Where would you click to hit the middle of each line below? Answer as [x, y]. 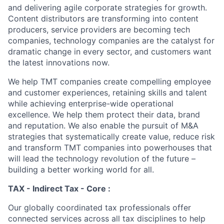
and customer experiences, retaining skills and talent [107, 92]
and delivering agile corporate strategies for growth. [107, 7]
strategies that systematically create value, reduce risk [111, 136]
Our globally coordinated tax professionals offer [99, 207]
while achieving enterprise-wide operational [91, 103]
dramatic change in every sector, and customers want [110, 51]
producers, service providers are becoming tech [99, 29]
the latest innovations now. [59, 62]
